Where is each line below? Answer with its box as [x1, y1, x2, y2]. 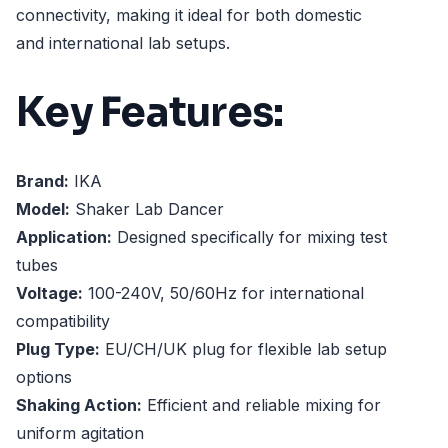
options [16, 367, 72, 388]
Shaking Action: [16, 395, 142, 416]
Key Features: [16, 86, 284, 138]
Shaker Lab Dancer [70, 199, 224, 220]
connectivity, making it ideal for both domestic [16, 5, 362, 25]
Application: [16, 227, 112, 248]
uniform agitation [16, 423, 144, 444]
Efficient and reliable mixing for [142, 395, 381, 416]
